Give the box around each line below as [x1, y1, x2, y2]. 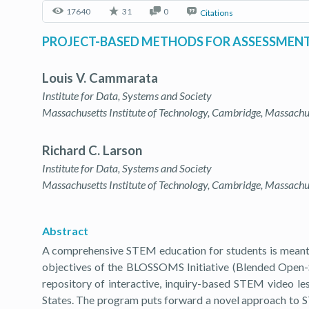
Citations [199, 8, 233, 18]
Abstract [41, 224, 88, 237]
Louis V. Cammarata [41, 70, 158, 86]
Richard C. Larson [41, 143, 142, 158]
